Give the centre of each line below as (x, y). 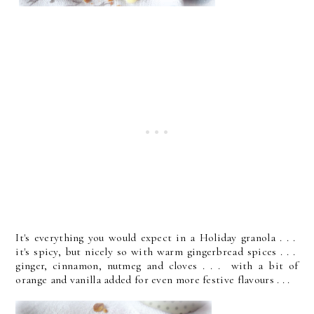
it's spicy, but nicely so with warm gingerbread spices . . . (157, 252)
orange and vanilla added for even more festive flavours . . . (153, 280)
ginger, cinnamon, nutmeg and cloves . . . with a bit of (157, 266)
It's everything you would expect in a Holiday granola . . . (157, 238)
